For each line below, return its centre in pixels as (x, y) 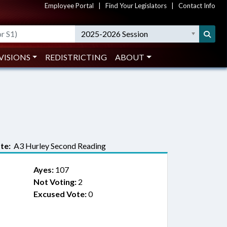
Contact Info (197, 6)
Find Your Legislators (136, 6)
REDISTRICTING (76, 57)
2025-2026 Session (115, 34)
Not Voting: (55, 182)
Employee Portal (69, 6)
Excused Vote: (60, 194)
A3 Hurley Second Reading (58, 146)
